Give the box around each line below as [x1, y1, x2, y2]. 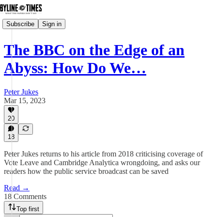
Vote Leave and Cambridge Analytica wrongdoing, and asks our [4, 158, 200, 167]
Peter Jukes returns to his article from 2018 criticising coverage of [4, 150, 203, 158]
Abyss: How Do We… [4, 59, 146, 77]
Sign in [42, 20, 62, 28]
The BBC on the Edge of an [4, 41, 185, 59]
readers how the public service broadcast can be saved [4, 167, 169, 175]
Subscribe [6, 20, 34, 28]
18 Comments [4, 192, 46, 201]
